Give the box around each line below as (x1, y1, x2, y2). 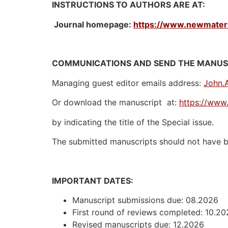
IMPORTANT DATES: (52, 175, 137, 186)
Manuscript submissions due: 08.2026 (72, 195, 218, 206)
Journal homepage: (52, 19, 133, 30)
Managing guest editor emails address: (52, 77, 204, 88)
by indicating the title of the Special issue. (52, 117, 214, 127)
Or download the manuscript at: (52, 97, 179, 108)
